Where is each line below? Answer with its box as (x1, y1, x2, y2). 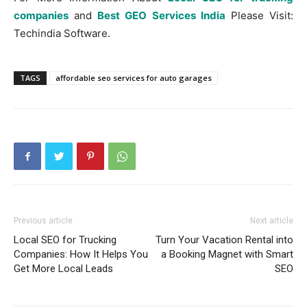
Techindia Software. (14, 27, 110, 40)
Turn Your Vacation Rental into (156, 234, 293, 246)
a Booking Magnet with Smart (161, 248, 293, 260)
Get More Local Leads (14, 262, 113, 275)
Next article (250, 216, 293, 225)
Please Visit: (225, 9, 294, 22)
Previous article (14, 216, 73, 225)
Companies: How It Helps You (14, 248, 148, 260)
